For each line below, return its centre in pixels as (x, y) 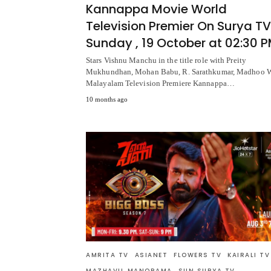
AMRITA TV (107, 255)
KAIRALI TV (249, 255)
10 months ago (107, 100)
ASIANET (151, 255)
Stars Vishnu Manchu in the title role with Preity (166, 60)
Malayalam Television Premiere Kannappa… (160, 83)
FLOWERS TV (198, 255)
